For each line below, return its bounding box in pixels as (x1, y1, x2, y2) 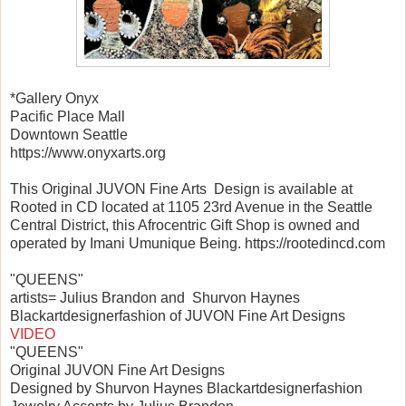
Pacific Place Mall (10, 109, 125, 125)
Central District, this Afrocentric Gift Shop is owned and (10, 217, 360, 234)
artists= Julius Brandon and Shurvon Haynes (10, 290, 300, 306)
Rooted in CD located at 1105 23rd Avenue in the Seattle (10, 199, 372, 216)
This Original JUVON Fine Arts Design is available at (10, 181, 353, 198)
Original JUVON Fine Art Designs (10, 362, 225, 379)
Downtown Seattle (10, 127, 128, 143)
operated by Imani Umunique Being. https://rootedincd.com (10, 236, 385, 252)
